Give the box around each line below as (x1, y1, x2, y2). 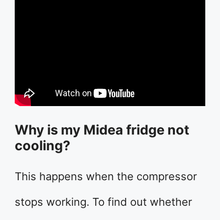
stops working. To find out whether (15, 195, 192, 209)
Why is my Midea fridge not (15, 122, 189, 138)
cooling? (15, 137, 70, 154)
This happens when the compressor (15, 170, 197, 183)
